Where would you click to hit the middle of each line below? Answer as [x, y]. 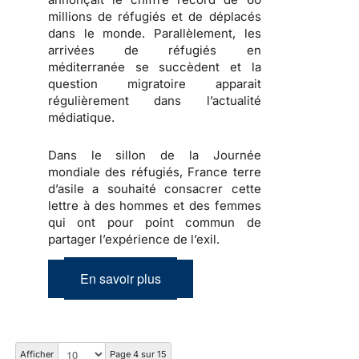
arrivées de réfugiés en [155, 50]
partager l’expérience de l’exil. [134, 240]
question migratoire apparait [155, 84]
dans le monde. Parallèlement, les [155, 34]
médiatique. [81, 118]
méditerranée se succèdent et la [155, 67]
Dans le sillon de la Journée [155, 155]
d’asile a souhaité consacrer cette [155, 189]
